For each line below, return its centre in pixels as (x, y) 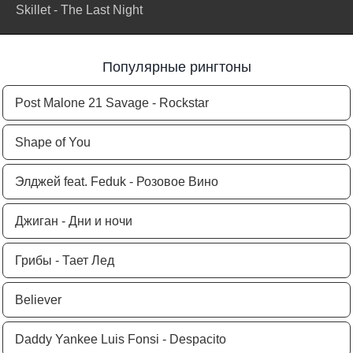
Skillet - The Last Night (79, 10)
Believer (38, 300)
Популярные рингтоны (176, 67)
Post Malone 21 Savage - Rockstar (112, 103)
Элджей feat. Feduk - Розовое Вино (117, 182)
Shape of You (53, 142)
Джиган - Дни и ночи (74, 221)
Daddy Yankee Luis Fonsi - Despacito (121, 339)
